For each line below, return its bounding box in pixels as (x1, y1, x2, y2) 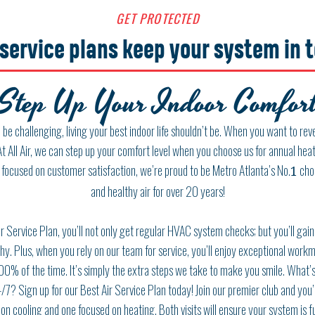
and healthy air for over (90, 182, 186, 200)
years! (200, 182, 225, 200)
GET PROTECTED (116, 9, 199, 27)
